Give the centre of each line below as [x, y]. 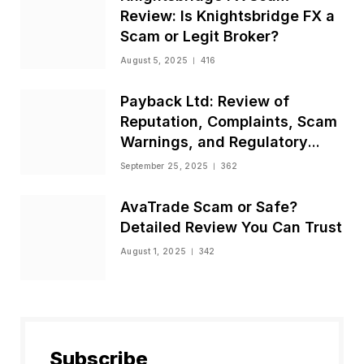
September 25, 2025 [165, 166]
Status [143, 162]
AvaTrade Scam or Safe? [209, 207]
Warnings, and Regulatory [214, 142]
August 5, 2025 [154, 61]
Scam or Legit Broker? [199, 37]
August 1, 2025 [154, 251]
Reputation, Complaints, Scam [229, 122]
